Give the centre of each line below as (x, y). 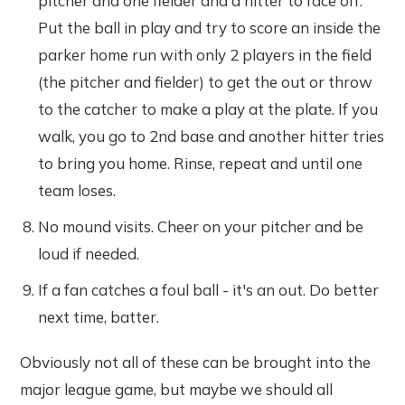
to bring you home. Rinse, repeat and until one (201, 163)
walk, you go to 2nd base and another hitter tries (212, 136)
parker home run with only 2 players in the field (205, 54)
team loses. (77, 190)
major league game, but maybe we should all (177, 389)
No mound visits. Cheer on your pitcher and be (201, 226)
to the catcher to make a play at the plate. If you (208, 108)
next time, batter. (99, 316)
